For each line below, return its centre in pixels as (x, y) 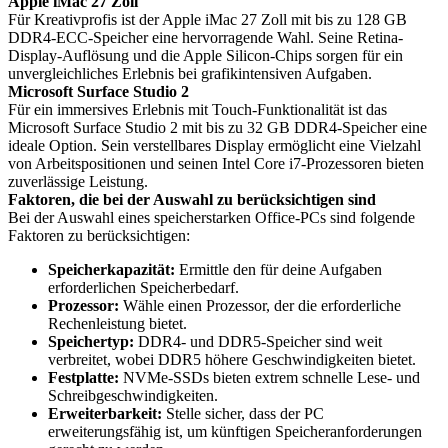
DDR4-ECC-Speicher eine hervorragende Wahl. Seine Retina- (205, 37)
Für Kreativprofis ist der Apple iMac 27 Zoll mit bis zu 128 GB (207, 19)
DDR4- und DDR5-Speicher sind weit (258, 341)
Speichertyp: (91, 341)
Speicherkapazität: (111, 269)
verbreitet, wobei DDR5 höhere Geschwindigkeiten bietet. (232, 359)
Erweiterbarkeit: (105, 413)
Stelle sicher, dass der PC (243, 413)
